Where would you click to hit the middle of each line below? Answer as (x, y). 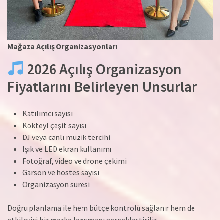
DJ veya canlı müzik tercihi (66, 137)
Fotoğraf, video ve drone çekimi (74, 161)
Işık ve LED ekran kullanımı (67, 149)
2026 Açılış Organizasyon (103, 69)
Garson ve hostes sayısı (61, 173)
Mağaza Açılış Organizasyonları (62, 46)
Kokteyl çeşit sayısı (54, 125)
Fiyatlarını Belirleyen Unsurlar (102, 87)
